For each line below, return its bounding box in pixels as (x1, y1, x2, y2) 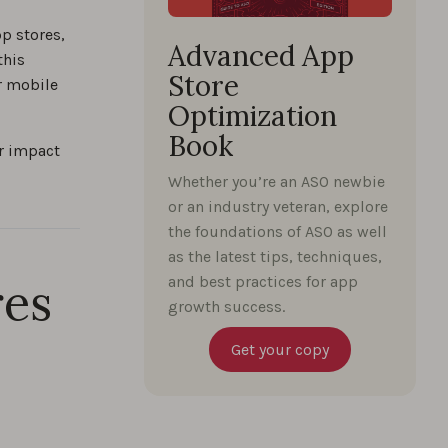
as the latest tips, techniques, (168, 247, 382, 266)
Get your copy (231, 340, 329, 359)
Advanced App (168, 38, 354, 74)
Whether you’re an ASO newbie (168, 172, 385, 191)
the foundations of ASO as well (168, 222, 387, 241)
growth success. (168, 297, 285, 316)
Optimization (168, 98, 337, 134)
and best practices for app (168, 272, 358, 291)
